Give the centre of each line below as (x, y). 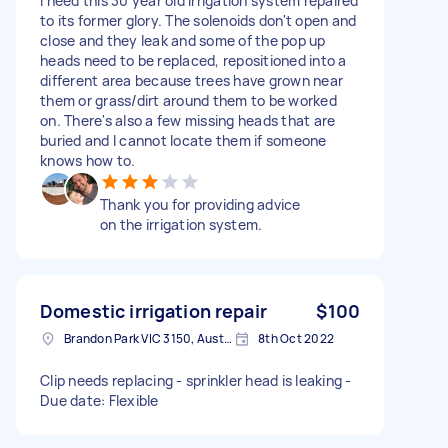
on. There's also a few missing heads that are (188, 120)
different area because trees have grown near (191, 80)
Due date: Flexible (99, 400)
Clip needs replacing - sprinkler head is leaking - (196, 380)
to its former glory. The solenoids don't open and (198, 20)
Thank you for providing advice (200, 204)
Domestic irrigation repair (153, 310)
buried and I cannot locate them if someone (183, 140)
